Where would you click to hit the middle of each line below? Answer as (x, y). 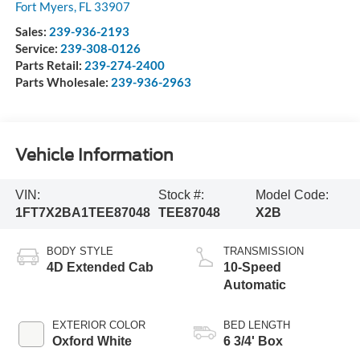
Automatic (255, 284)
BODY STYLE (80, 251)
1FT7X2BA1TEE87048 (82, 212)
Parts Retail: (49, 65)
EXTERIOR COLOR (98, 325)
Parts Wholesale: (63, 82)
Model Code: (292, 194)
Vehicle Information (94, 155)
